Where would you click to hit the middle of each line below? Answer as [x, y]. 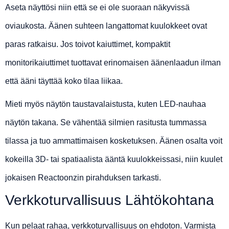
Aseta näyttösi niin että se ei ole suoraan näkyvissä [97, 8]
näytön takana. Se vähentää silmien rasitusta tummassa [106, 123]
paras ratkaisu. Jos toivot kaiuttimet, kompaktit [88, 44]
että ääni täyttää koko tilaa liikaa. [64, 81]
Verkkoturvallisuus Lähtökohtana [110, 200]
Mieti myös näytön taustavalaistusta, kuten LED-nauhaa [106, 104]
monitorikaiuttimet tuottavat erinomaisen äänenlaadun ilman [113, 63]
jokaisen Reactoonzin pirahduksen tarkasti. [83, 178]
